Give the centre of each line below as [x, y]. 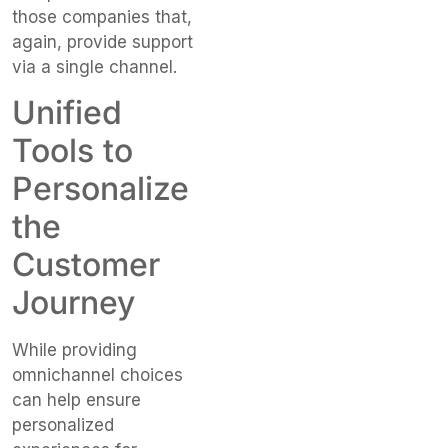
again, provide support [102, 41]
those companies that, [102, 16]
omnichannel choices [97, 375]
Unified [67, 112]
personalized [63, 425]
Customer [86, 264]
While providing [74, 350]
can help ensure [76, 400]
